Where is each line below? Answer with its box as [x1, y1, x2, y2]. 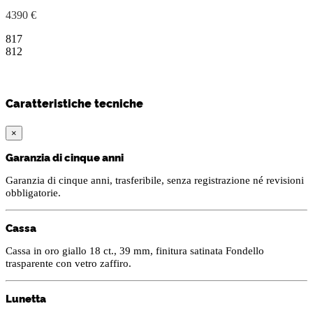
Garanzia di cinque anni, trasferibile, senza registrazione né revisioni [6, 174, 304, 186]
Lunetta [6, 290, 46, 305]
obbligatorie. [6, 187, 61, 198]
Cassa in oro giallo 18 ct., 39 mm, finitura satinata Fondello [6, 245, 264, 256]
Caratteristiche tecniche [6, 95, 143, 111]
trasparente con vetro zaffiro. [6, 257, 131, 269]
